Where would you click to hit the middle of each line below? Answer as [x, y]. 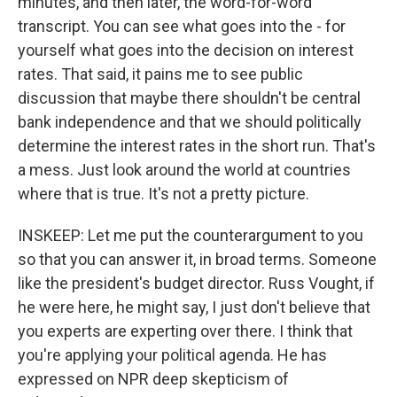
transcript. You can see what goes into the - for [182, 26]
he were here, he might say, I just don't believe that [194, 307]
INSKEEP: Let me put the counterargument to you [191, 235]
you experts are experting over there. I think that [185, 331]
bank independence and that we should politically [190, 122]
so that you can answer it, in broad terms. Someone [197, 259]
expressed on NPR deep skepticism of [153, 379]
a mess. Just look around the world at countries [184, 170]
